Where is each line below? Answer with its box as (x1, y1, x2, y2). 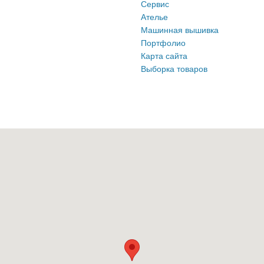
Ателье (141, 12, 168, 22)
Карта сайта (141, 51, 187, 61)
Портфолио (141, 38, 186, 48)
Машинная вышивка (141, 25, 219, 35)
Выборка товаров (141, 64, 207, 74)
